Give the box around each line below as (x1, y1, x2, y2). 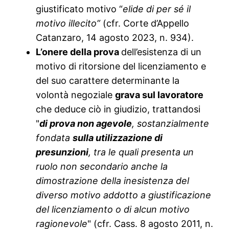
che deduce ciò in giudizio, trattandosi (36, 104, 201, 115)
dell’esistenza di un (121, 47, 202, 58)
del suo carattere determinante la (36, 75, 180, 86)
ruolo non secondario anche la (36, 161, 168, 172)
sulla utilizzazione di (73, 132, 163, 144)
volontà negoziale (36, 89, 116, 101)
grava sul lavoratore (115, 89, 204, 101)
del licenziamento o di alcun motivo (36, 204, 190, 215)
